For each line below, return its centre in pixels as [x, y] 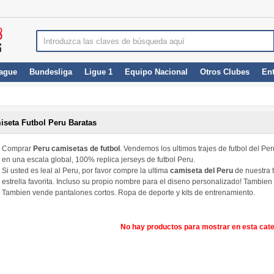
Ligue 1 [98, 72]
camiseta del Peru [202, 171]
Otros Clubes [225, 72]
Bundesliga [51, 72]
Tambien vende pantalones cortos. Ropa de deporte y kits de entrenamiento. [128, 193]
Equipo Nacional [156, 72]
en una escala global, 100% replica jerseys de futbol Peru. [98, 160]
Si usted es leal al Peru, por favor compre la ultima [86, 171]
